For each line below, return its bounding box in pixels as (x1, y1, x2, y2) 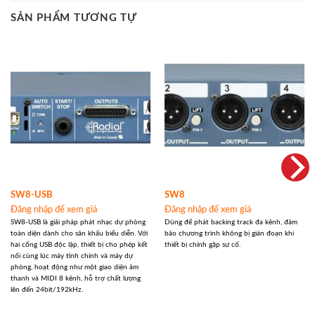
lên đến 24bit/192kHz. (10, 286, 83, 294)
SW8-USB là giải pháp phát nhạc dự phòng (10, 219, 146, 226)
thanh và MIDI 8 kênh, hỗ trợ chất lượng (10, 275, 141, 283)
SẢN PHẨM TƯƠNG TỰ (11, 13, 137, 24)
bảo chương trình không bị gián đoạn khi (164, 230, 294, 238)
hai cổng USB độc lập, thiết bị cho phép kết (10, 241, 148, 249)
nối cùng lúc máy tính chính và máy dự (10, 252, 133, 260)
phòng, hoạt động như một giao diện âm (10, 264, 139, 271)
